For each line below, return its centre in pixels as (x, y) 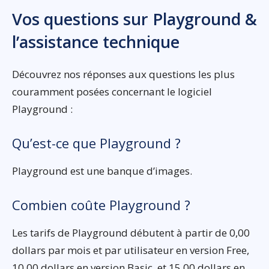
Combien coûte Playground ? (101, 205)
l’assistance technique (96, 42)
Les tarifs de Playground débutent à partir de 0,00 (131, 233)
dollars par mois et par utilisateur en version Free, (131, 250)
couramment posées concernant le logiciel (112, 92)
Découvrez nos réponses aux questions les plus (123, 74)
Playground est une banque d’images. (102, 171)
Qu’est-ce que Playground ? (96, 143)
